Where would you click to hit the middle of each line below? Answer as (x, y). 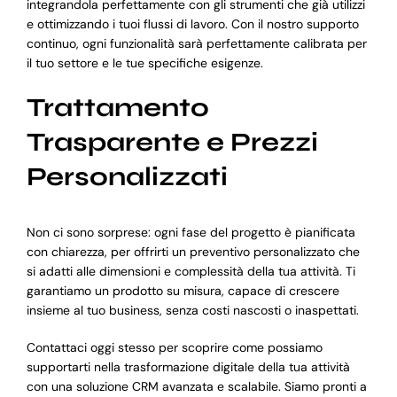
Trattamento (117, 107)
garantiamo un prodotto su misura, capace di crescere (183, 290)
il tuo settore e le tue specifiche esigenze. (144, 62)
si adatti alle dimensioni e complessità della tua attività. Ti (191, 271)
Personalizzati (127, 176)
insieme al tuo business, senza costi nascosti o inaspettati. (192, 310)
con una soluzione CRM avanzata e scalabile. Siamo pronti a (196, 386)
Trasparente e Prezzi (172, 142)
